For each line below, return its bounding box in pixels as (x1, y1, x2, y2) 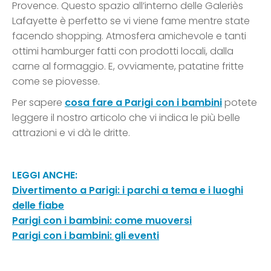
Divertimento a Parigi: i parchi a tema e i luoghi (12, 183, 243, 197)
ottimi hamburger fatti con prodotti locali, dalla (12, 44, 233, 58)
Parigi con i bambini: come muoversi (12, 213, 192, 227)
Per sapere (12, 95, 65, 109)
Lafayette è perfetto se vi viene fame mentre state (12, 13, 250, 28)
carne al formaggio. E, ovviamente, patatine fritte (12, 59, 244, 73)
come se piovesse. (12, 74, 100, 88)
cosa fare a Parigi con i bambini (65, 95, 222, 109)
